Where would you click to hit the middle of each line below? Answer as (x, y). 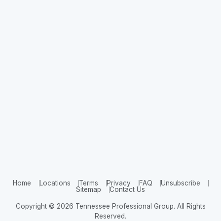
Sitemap (89, 189)
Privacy (118, 183)
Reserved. (110, 216)
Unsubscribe (180, 183)
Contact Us (127, 189)
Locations (55, 183)
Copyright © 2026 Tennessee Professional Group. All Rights (110, 206)
